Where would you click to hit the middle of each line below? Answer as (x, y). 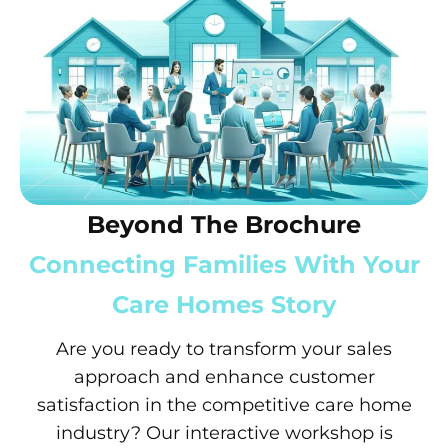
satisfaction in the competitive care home (224, 404)
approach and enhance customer (224, 376)
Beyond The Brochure (224, 224)
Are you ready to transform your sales (224, 348)
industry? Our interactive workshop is (224, 432)
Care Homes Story (224, 304)
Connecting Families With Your (224, 264)
